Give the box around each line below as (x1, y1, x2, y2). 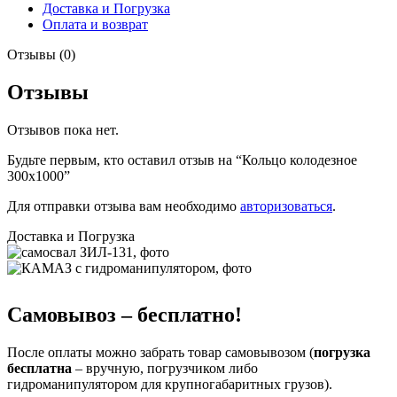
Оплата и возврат (43, 17, 148, 32)
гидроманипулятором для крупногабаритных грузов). (7, 376, 332, 392)
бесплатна (7, 360, 72, 376)
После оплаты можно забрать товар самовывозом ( (7, 344, 314, 360)
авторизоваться (240, 198, 332, 214)
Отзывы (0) (7, 47, 75, 62)
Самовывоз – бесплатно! (7, 302, 242, 326)
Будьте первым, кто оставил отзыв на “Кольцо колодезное (7, 152, 357, 167)
